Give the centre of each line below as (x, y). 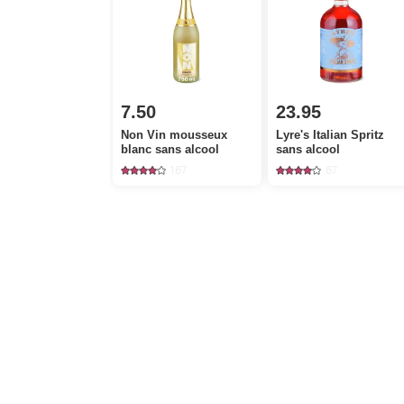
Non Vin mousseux (174, 135)
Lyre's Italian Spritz (331, 135)
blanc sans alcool (170, 149)
